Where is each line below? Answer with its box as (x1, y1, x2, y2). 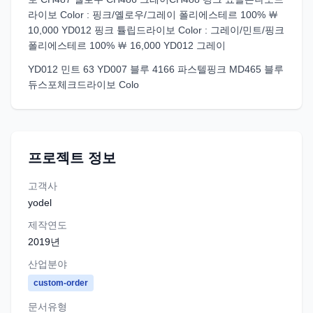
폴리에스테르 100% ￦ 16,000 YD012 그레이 (28, 40, 226, 51)
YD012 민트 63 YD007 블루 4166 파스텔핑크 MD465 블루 (28, 64, 284, 75)
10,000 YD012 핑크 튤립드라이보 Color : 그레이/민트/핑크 (28, 24, 284, 36)
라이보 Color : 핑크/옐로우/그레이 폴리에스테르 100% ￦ (28, 9, 278, 20)
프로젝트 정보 (28, 150, 116, 166)
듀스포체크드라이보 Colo (28, 79, 139, 90)
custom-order (34, 278, 88, 288)
